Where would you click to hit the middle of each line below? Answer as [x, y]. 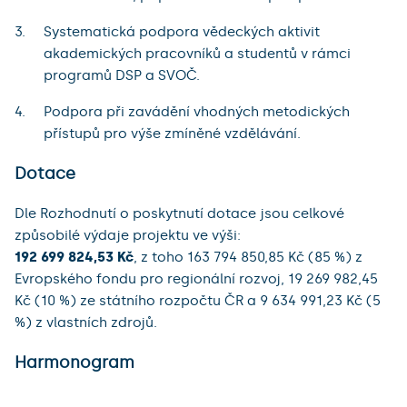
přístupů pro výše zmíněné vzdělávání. [172, 134]
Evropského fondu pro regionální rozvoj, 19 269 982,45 [196, 279]
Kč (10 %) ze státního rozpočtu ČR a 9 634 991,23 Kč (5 [198, 301]
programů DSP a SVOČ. [122, 76]
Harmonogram [74, 362]
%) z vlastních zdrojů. [86, 323]
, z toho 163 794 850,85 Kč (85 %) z [248, 258]
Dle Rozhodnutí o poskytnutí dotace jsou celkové [179, 214]
